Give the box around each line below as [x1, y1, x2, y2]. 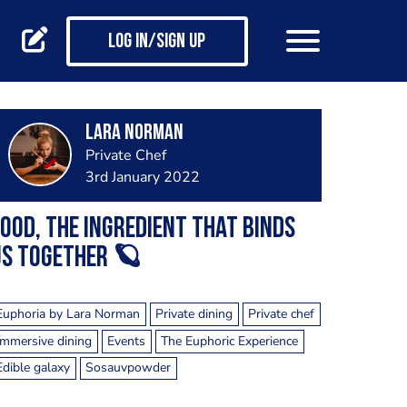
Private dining [155, 304, 233, 323]
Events [107, 332, 146, 350]
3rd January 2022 [84, 167, 200, 187]
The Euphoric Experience [161, 332, 299, 350]
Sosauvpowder [85, 359, 172, 377]
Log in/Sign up [108, 32, 205, 54]
